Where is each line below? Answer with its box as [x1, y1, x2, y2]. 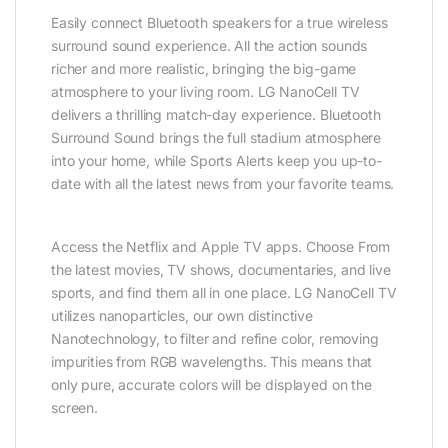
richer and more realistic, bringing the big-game [51, 59, 357, 77]
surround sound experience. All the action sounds [51, 36, 368, 54]
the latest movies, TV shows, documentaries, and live [51, 260, 391, 278]
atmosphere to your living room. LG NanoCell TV [51, 82, 360, 100]
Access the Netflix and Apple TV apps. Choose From [51, 237, 391, 255]
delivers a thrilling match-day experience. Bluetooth [51, 105, 381, 123]
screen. [51, 398, 99, 416]
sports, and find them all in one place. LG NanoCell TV [51, 283, 397, 301]
